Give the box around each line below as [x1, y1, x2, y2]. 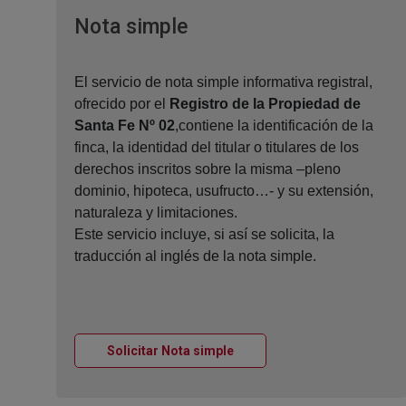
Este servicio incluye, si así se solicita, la [74, 227, 334, 243]
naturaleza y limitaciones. [74, 205, 237, 221]
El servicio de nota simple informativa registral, [74, 74, 372, 91]
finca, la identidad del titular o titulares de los [74, 140, 359, 156]
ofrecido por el [74, 96, 169, 112]
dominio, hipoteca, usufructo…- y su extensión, [74, 183, 373, 199]
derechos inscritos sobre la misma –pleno [74, 161, 341, 178]
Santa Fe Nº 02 [74, 118, 175, 134]
